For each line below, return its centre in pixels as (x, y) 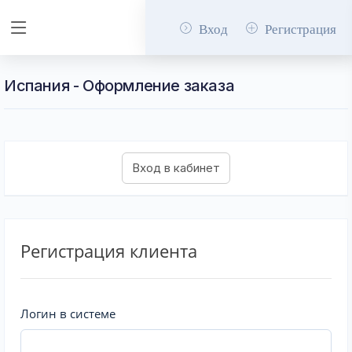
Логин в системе (68, 313)
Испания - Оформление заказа (119, 86)
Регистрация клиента (109, 251)
